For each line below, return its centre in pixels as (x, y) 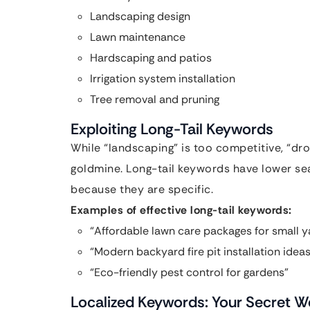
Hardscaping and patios (151, 58)
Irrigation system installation (163, 79)
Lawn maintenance (138, 37)
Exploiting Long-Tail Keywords (172, 129)
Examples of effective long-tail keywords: (181, 210)
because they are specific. (142, 189)
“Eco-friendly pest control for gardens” (189, 272)
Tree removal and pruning (155, 99)
